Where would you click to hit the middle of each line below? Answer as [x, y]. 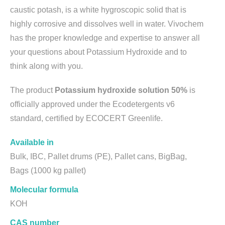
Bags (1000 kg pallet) [48, 170]
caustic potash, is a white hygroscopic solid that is [98, 10]
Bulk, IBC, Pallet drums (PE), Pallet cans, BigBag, [98, 156]
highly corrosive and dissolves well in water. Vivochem [107, 24]
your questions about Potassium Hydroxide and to [98, 52]
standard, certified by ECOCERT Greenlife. [86, 118]
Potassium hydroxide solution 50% [121, 90]
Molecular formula [44, 189]
